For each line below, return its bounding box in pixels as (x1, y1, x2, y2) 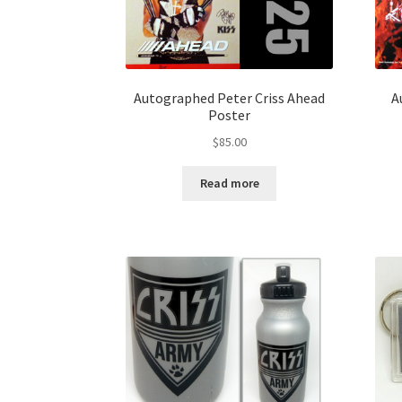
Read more (199, 175, 259, 192)
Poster (208, 105, 251, 124)
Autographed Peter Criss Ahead (134, 88, 326, 107)
